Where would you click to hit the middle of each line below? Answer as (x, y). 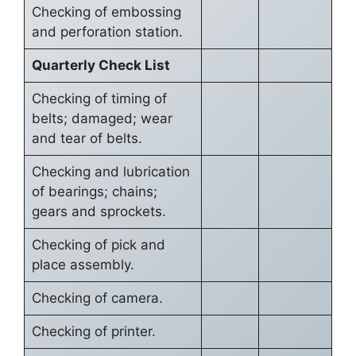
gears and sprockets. (99, 211)
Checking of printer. (93, 331)
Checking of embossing (106, 12)
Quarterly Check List (101, 65)
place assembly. (83, 264)
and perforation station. (107, 31)
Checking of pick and (98, 244)
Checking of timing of (99, 98)
